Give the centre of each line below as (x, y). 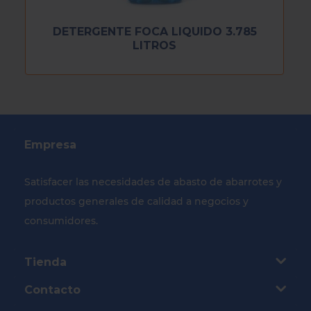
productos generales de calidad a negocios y (136, 201)
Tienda (45, 262)
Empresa (50, 145)
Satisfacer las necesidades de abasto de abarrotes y (153, 182)
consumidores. (61, 221)
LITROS (154, 45)
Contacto (52, 289)
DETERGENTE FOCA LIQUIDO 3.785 (154, 31)
